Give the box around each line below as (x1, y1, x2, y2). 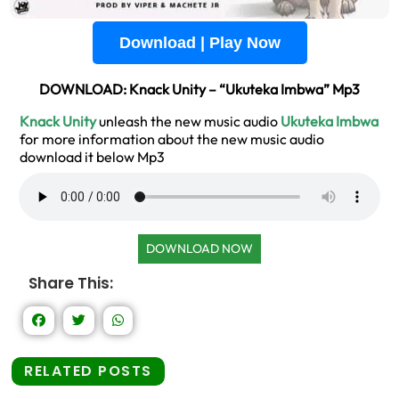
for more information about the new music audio (20, 130, 324, 148)
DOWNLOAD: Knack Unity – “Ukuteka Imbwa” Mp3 (39, 80, 360, 98)
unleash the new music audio (99, 112, 281, 130)
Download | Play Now (118, 34, 281, 52)
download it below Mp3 (20, 148, 165, 166)
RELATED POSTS (24, 361, 152, 381)
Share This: (28, 273, 113, 294)
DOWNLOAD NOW (146, 240, 253, 256)
